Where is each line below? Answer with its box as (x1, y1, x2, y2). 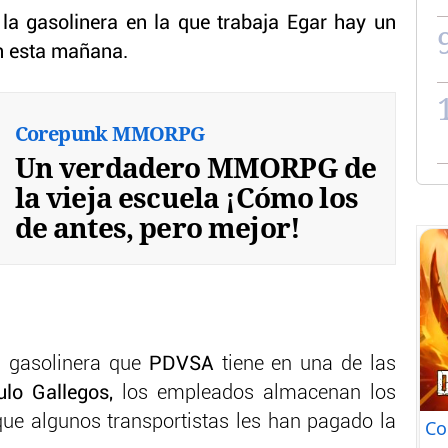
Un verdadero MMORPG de (14, 147, 377, 186)
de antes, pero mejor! (14, 207, 301, 246)
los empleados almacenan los (113, 383, 396, 404)
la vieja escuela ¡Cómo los (14, 177, 358, 216)
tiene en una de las (213, 354, 397, 375)
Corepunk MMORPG (14, 119, 205, 147)
